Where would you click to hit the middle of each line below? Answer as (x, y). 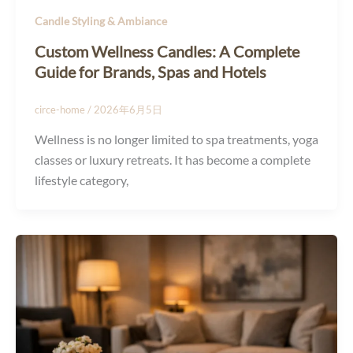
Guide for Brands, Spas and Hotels (150, 72)
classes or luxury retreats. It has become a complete (173, 159)
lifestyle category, (82, 180)
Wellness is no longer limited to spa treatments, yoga (176, 139)
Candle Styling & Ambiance (101, 21)
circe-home (61, 110)
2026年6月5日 (128, 110)
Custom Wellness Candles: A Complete (167, 52)
